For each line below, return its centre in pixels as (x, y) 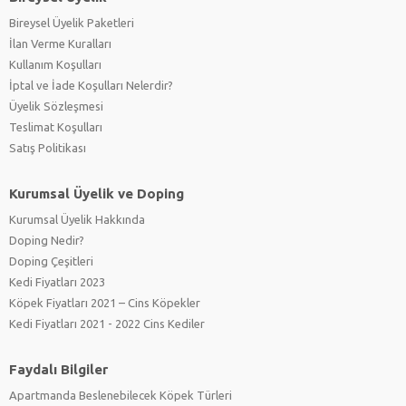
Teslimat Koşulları (56, 127)
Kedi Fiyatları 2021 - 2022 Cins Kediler (107, 324)
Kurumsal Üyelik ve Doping (97, 193)
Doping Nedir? (47, 240)
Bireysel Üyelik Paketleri (72, 23)
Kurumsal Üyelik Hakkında (77, 219)
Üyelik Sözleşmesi (56, 106)
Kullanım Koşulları (55, 64)
